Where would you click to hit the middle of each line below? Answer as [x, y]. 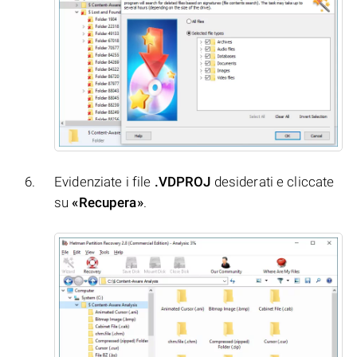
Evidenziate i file [104, 182]
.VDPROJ [182, 182]
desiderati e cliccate [273, 182]
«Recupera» [108, 203]
